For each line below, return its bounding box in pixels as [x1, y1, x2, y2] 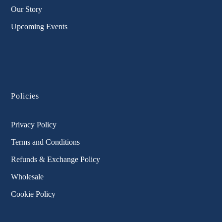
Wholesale [11, 172, 44, 181]
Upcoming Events [11, 22, 68, 31]
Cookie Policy [11, 190, 56, 199]
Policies [11, 92, 40, 101]
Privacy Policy [11, 120, 57, 129]
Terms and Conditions [11, 138, 80, 147]
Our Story [11, 5, 43, 14]
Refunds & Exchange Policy [11, 155, 101, 164]
